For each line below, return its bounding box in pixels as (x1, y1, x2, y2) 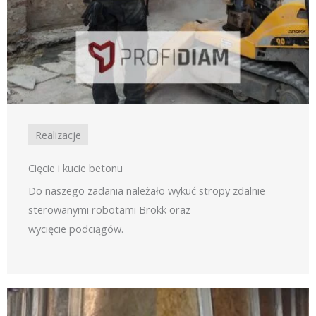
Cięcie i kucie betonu (28, 161, 123, 176)
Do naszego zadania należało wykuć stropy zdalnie (28, 183, 265, 198)
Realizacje (35, 128, 81, 142)
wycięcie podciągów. (28, 221, 129, 236)
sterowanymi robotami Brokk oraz (28, 202, 190, 217)
